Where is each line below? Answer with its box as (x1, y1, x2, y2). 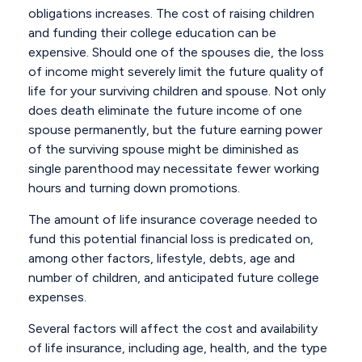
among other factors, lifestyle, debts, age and (28, 250, 295, 266)
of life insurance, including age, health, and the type (28, 340, 327, 356)
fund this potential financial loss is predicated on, (28, 231, 314, 246)
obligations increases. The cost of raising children (28, 6, 314, 21)
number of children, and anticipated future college (28, 270, 319, 285)
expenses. (28, 289, 86, 305)
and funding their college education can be (28, 25, 276, 40)
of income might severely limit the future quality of (28, 64, 324, 79)
